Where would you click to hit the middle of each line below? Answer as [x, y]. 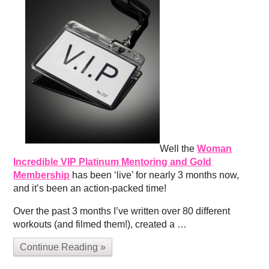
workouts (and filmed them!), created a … [100, 225]
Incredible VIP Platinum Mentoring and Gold [113, 162]
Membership [42, 175]
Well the [179, 149]
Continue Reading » [63, 247]
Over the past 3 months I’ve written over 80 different [122, 211]
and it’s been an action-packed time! [90, 189]
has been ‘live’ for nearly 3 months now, [155, 175]
